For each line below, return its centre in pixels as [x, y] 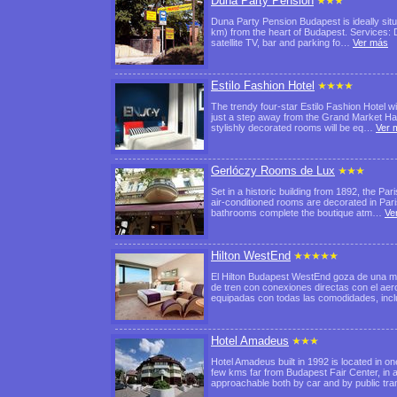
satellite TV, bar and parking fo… [282, 43]
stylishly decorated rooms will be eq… [293, 128]
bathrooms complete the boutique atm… [298, 213]
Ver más [370, 43]
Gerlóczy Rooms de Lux [273, 171]
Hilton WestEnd [251, 256]
